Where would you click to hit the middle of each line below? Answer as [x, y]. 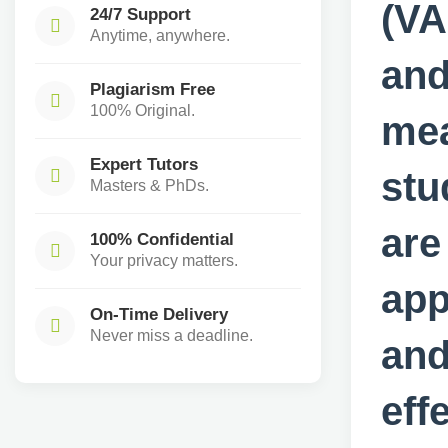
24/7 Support [140, 14]
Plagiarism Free [152, 89]
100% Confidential [162, 239]
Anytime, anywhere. [160, 35]
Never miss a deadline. [171, 335]
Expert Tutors [144, 164]
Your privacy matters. [164, 260]
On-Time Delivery [159, 314]
